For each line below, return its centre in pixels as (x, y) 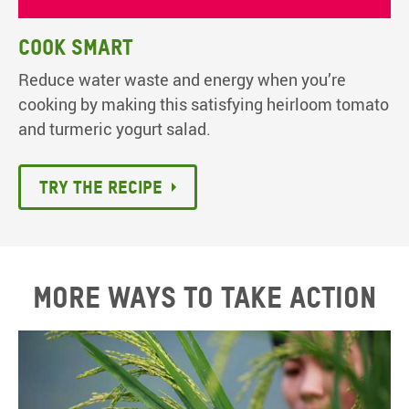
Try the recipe (101, 188)
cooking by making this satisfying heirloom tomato (204, 104)
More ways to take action (204, 298)
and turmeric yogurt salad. (115, 128)
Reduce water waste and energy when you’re (182, 79)
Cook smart (76, 47)
